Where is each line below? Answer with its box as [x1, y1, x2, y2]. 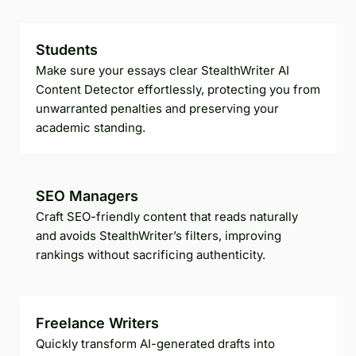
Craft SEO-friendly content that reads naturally [36, 208, 298, 224]
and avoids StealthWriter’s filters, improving [36, 227, 281, 243]
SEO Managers [36, 187, 138, 204]
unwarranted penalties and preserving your [36, 100, 279, 116]
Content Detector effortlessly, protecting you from [36, 81, 320, 97]
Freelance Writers [36, 314, 159, 331]
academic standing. [36, 119, 145, 135]
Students [36, 41, 98, 58]
